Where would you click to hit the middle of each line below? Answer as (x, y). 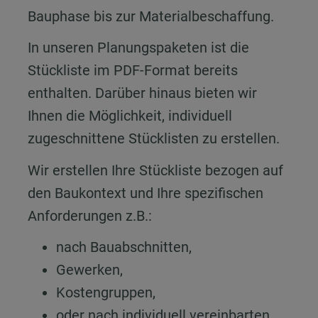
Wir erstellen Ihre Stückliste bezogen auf (155, 170)
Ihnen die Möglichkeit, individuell (130, 116)
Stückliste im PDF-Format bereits (133, 71)
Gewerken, (89, 270)
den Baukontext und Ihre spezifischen (146, 193)
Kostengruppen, (106, 293)
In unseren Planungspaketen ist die (138, 48)
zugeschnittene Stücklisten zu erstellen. (154, 139)
